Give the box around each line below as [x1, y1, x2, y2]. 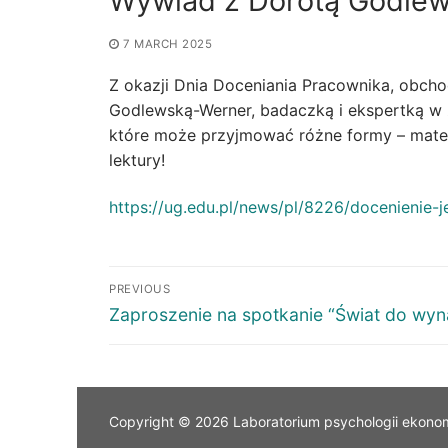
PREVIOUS [109, 281, 170, 296]
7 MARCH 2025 [123, 37, 212, 52]
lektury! [109, 149, 165, 170]
